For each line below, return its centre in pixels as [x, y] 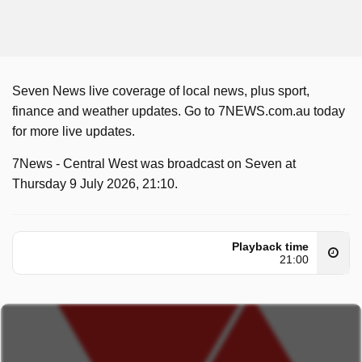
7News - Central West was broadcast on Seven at [154, 164]
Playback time [270, 246]
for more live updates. [74, 131]
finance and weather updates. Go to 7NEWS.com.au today [179, 111]
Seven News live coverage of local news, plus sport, [161, 91]
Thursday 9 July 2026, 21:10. [95, 184]
